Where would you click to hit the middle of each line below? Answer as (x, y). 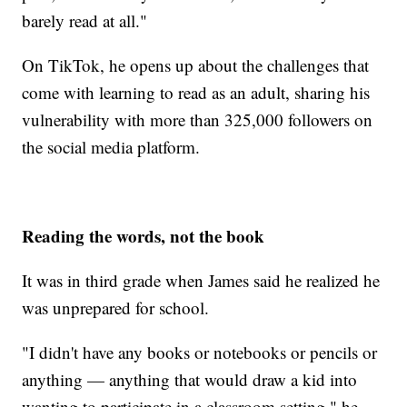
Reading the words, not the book (144, 235)
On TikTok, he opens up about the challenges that (196, 65)
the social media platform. (111, 146)
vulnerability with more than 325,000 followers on (198, 119)
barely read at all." (85, 20)
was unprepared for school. (116, 307)
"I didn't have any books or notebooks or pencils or (200, 352)
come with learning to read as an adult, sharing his (196, 92)
